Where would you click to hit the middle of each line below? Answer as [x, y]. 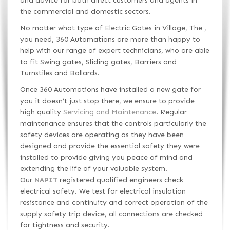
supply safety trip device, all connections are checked [111, 214]
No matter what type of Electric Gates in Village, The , [113, 28]
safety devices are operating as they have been [102, 135]
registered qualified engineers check [120, 180]
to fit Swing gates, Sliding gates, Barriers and [98, 62]
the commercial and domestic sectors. [85, 11]
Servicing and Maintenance [109, 112]
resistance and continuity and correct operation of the [114, 202]
